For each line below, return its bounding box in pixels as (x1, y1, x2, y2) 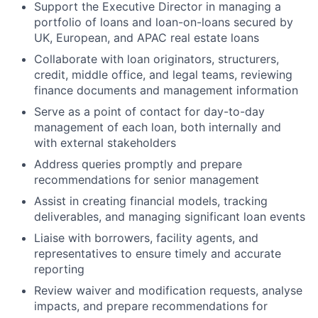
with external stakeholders (34, 136, 176, 150)
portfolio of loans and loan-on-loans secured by (34, 15, 293, 29)
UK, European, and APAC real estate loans (34, 31, 259, 45)
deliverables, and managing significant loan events (34, 209, 305, 224)
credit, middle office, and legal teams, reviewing (34, 67, 292, 82)
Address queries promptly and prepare (34, 157, 242, 171)
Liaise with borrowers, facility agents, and (34, 231, 258, 245)
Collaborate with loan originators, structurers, (34, 52, 279, 66)
